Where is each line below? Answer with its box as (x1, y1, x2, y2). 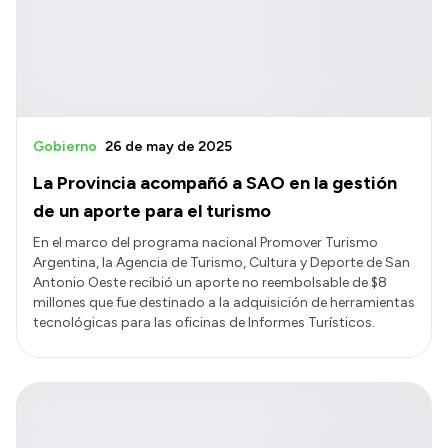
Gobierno (33, 138, 97, 156)
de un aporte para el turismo (33, 200, 271, 223)
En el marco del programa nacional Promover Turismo (33, 234, 378, 252)
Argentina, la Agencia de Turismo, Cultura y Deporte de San (33, 254, 410, 272)
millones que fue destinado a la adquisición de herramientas (33, 294, 415, 312)
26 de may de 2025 (105, 138, 232, 156)
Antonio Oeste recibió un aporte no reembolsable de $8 (33, 274, 387, 292)
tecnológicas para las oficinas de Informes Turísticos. (33, 314, 375, 332)
